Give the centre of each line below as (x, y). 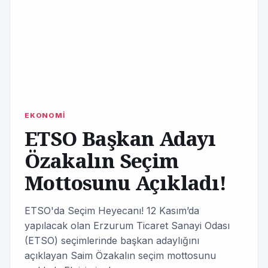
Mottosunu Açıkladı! (126, 182)
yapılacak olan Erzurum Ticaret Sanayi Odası (127, 226)
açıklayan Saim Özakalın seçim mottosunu (120, 255)
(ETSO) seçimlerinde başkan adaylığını (112, 240)
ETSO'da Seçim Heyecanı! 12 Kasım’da (112, 211)
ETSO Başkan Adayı (120, 138)
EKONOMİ (45, 115)
